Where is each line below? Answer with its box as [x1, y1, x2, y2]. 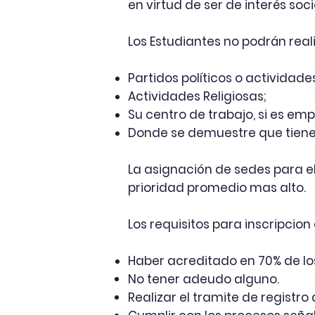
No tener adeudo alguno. [128, 271, 279, 288]
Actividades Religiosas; [128, 88, 266, 105]
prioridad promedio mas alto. [128, 179, 306, 196]
